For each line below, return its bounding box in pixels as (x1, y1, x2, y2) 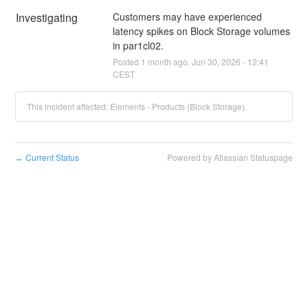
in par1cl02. (112, 38, 164, 52)
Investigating (16, 9, 78, 25)
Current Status (23, 151, 80, 163)
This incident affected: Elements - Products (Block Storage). (27, 100, 247, 112)
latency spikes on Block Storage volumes (112, 23, 290, 38)
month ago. (145, 55, 192, 67)
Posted (112, 55, 141, 67)
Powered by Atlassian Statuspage (166, 151, 293, 163)
